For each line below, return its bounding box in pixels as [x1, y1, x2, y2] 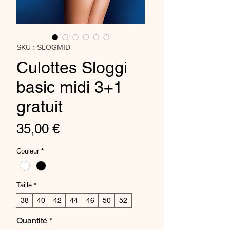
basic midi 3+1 [16, 77, 123, 97]
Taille [16, 181, 32, 189]
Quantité [16, 215, 47, 225]
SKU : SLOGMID [16, 43, 70, 51]
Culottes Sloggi [16, 57, 127, 77]
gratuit [16, 97, 63, 116]
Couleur [16, 147, 39, 155]
